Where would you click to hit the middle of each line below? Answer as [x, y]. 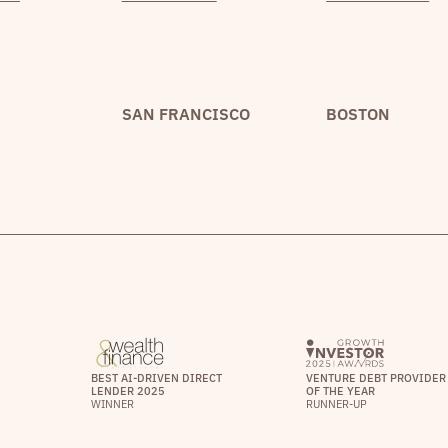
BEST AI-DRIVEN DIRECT [156, 377]
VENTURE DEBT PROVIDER [375, 377]
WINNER [112, 403]
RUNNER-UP [336, 403]
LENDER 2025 [127, 390]
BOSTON [358, 114]
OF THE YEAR [340, 390]
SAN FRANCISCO [185, 114]
